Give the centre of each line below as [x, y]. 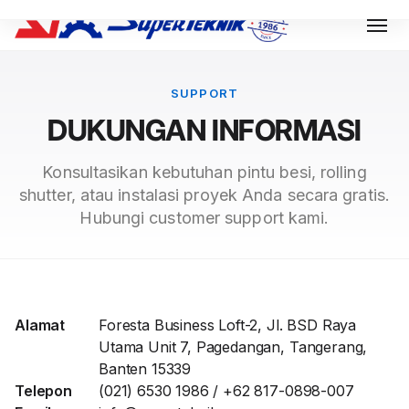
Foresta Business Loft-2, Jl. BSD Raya [228, 325]
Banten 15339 [145, 369]
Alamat [40, 325]
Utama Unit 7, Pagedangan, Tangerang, [233, 347]
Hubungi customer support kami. [204, 218]
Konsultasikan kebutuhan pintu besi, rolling [204, 172]
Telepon [43, 391]
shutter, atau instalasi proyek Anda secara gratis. [204, 195]
